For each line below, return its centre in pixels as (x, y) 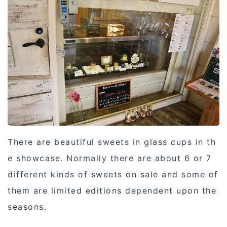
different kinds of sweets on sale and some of (113, 175)
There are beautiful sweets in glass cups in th (112, 142)
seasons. (27, 207)
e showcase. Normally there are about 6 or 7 (110, 158)
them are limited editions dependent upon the (112, 191)
